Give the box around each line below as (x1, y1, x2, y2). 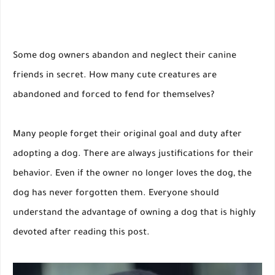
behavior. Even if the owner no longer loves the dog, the (13, 169, 252, 180)
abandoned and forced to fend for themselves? (13, 91, 214, 101)
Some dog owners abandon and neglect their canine (13, 52, 236, 62)
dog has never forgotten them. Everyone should (13, 189, 219, 199)
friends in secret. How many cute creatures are (13, 71, 217, 82)
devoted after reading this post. (13, 228, 150, 239)
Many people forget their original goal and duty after (13, 130, 242, 141)
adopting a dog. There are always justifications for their (13, 150, 254, 160)
